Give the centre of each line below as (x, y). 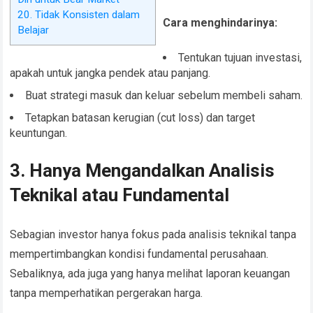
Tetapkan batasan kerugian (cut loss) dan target (140, 118)
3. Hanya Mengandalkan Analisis (143, 171)
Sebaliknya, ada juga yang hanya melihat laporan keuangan (150, 274)
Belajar (34, 30)
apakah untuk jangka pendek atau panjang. (110, 73)
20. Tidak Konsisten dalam (79, 15)
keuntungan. (39, 133)
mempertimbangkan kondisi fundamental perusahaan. (139, 254)
